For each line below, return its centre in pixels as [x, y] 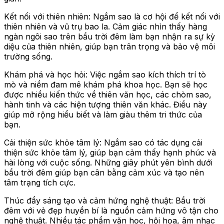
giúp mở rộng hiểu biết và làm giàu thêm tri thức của [103, 114]
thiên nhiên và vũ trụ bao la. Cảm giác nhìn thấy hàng [105, 26]
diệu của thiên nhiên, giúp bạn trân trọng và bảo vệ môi [109, 46]
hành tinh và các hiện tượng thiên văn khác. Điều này [105, 104]
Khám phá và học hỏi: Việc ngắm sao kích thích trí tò [105, 74]
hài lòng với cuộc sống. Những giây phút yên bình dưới [108, 162]
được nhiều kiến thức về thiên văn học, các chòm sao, [108, 94]
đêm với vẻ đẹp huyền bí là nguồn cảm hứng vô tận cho [111, 210]
